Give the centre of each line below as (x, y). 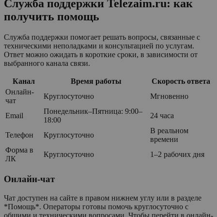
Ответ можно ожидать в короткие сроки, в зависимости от (101, 55)
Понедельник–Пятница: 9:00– (93, 111)
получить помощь (52, 17)
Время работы (96, 81)
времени (164, 139)
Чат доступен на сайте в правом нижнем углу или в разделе (103, 198)
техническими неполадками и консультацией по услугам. (99, 46)
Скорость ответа (181, 81)
